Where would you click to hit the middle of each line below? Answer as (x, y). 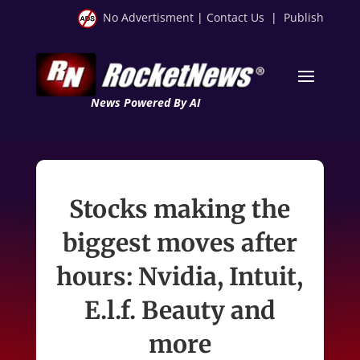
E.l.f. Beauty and (180, 310)
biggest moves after (180, 242)
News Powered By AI (145, 102)
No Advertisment (149, 17)
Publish (304, 17)
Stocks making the (180, 209)
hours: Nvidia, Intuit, (180, 276)
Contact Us (236, 17)
